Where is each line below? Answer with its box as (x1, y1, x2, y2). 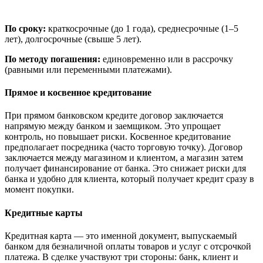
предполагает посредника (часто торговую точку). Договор (5, 142, 242, 153)
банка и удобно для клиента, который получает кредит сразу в (5, 174, 254, 184)
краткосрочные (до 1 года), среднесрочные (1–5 (46, 23, 238, 33)
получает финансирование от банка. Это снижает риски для (5, 163, 246, 174)
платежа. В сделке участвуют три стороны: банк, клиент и (5, 252, 238, 262)
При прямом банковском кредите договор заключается (5, 110, 223, 121)
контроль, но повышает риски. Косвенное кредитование (5, 131, 231, 142)
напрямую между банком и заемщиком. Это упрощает (5, 121, 221, 131)
